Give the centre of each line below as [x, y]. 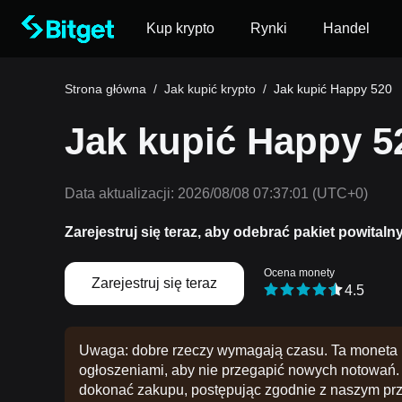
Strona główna [105, 89]
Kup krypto [180, 28]
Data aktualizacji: [119, 193]
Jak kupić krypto [210, 89]
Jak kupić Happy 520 [333, 89]
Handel [346, 28]
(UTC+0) [338, 193]
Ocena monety [299, 273]
